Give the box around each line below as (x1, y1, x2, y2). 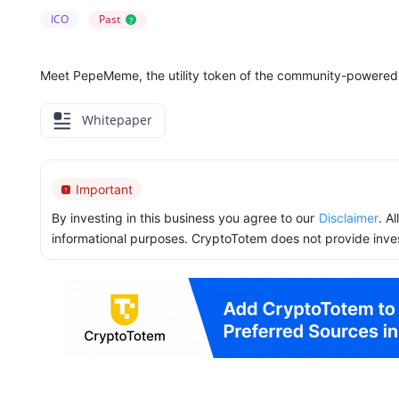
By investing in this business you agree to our (52, 210, 314, 226)
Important (76, 182, 133, 198)
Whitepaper (78, 111, 152, 128)
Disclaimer (319, 210, 379, 226)
